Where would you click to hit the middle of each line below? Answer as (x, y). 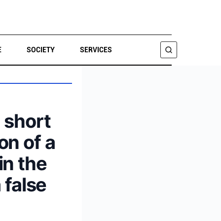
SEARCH (23, 86)
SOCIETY (40, 50)
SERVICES (96, 50)
